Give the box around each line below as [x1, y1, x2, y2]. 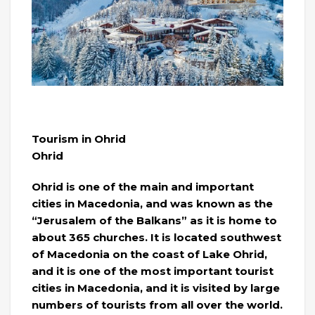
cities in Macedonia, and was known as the [32, 196, 273, 210]
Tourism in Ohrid [32, 131, 126, 146]
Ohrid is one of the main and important [32, 179, 254, 193]
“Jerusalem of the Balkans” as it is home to [32, 213, 277, 227]
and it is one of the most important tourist [32, 264, 274, 278]
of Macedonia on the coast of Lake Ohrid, [32, 247, 267, 261]
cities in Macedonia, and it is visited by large [32, 281, 280, 295]
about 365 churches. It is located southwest [32, 230, 281, 244]
